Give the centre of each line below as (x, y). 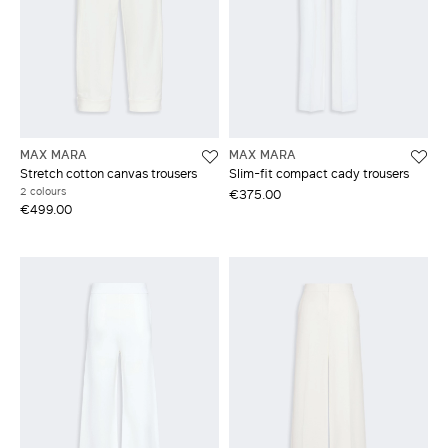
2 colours (43, 191)
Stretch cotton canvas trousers (108, 173)
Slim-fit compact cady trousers (319, 173)
